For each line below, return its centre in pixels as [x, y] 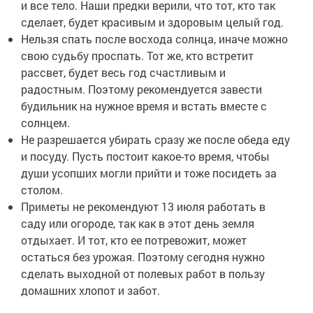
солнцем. [45, 123]
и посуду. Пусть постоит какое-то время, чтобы [145, 156]
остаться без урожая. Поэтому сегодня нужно [143, 257]
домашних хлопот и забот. [90, 291]
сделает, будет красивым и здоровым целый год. [152, 22]
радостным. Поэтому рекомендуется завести [141, 89]
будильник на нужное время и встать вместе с [144, 106]
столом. [42, 190]
